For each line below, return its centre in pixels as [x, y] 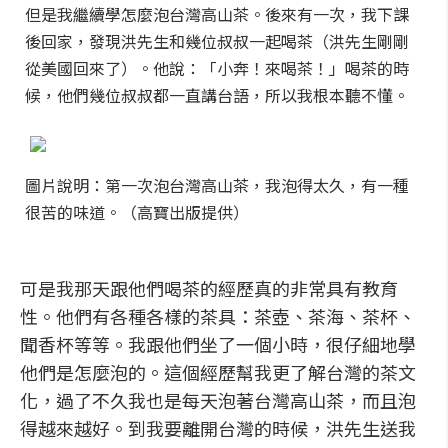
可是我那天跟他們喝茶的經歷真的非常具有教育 [209, 288]
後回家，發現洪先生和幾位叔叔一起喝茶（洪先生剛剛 [217, 41]
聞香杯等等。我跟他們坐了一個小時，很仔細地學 [218, 344]
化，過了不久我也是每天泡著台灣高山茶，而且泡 [218, 400]
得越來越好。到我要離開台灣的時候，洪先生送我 [218, 428]
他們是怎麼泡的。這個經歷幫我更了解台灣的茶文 [218, 372]
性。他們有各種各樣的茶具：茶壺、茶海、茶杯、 [218, 316]
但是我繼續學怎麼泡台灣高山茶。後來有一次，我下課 [217, 14]
